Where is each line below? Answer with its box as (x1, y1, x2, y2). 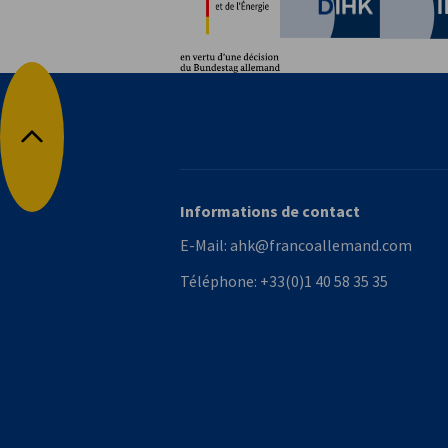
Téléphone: (180, 271, 260, 292)
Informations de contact (180, 201, 360, 222)
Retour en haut (30, 137, 134, 158)
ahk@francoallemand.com (230, 235, 412, 256)
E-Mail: (180, 235, 230, 256)
